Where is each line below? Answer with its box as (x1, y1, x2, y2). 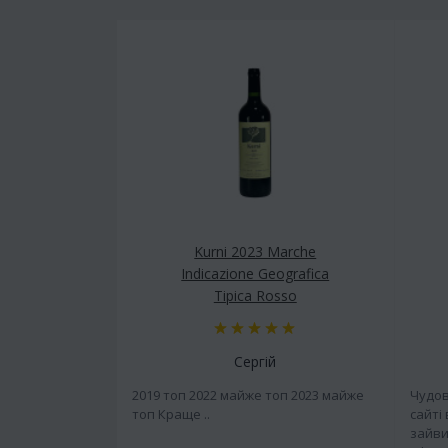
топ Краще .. (132, 404, 210, 423)
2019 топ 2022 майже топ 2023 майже (132, 385, 364, 404)
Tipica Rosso (213, 285, 297, 305)
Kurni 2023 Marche (194, 241, 317, 261)
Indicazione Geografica (181, 263, 330, 283)
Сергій (234, 351, 277, 371)
